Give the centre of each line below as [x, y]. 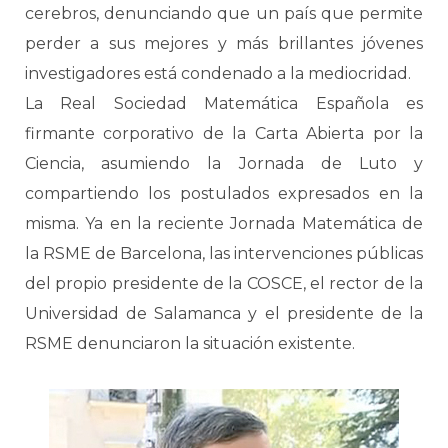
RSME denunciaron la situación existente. [190, 343]
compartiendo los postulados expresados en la [224, 193]
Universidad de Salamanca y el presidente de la [224, 313]
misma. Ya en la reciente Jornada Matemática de [224, 223]
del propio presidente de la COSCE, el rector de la [224, 283]
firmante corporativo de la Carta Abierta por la [224, 133]
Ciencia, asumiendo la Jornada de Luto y [224, 163]
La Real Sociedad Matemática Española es [224, 103]
